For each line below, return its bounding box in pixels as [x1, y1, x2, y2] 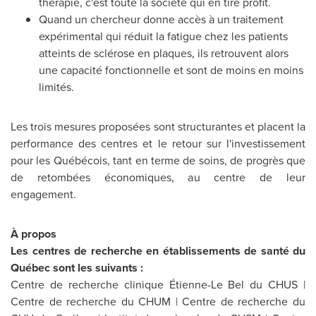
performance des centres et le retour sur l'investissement [11, 135, 305, 152]
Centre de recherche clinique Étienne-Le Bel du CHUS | [11, 276, 305, 293]
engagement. [11, 186, 76, 202]
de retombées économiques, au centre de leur [11, 169, 305, 186]
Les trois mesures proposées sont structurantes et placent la [11, 119, 305, 135]
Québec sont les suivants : [11, 260, 143, 276]
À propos [11, 226, 56, 242]
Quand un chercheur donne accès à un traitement [39, 11, 284, 28]
